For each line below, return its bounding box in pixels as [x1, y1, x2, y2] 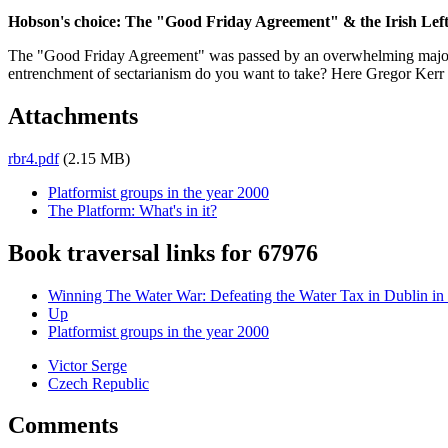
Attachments [8, 102, 138, 129]
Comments [8, 412, 118, 439]
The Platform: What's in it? [48, 201, 217, 219]
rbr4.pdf [8, 149, 59, 167]
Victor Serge [48, 356, 127, 374]
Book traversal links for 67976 [8, 239, 318, 266]
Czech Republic [48, 374, 149, 392]
